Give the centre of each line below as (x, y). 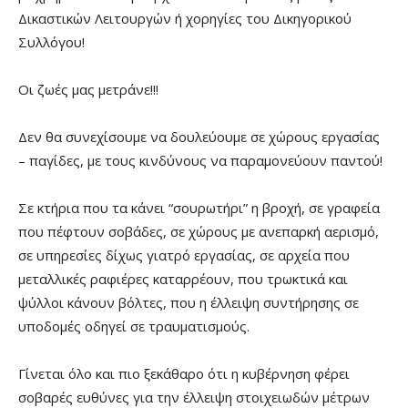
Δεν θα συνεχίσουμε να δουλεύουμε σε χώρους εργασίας (199, 136)
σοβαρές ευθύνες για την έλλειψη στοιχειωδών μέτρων (194, 397)
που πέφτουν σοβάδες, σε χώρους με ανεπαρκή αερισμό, (199, 231)
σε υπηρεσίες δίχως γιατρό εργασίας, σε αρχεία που (184, 255)
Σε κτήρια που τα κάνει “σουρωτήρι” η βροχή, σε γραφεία (199, 207)
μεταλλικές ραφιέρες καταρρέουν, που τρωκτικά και (183, 278)
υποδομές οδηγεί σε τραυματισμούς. (134, 326)
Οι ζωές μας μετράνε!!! (88, 89)
